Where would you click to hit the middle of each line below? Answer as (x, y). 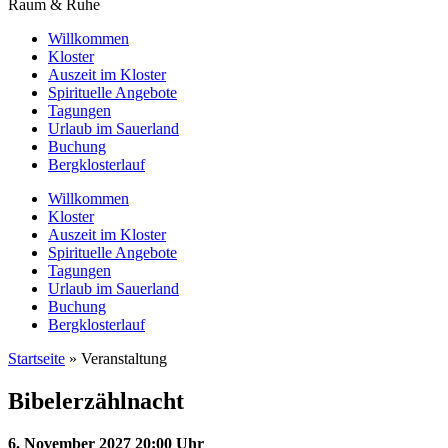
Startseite (36, 358)
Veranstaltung (124, 358)
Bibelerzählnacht (96, 400)
